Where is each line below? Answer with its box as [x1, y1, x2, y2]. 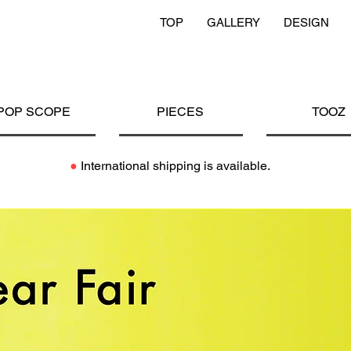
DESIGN [284, 16, 329, 29]
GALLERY [207, 16, 260, 29]
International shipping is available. [78, 158, 270, 173]
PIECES [157, 104, 204, 119]
